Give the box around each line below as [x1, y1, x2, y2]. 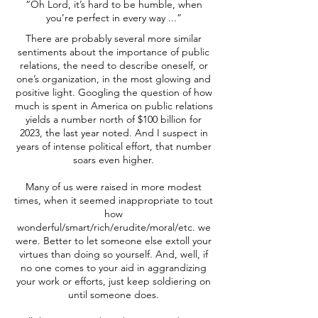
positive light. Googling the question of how [15, 86, 212, 99]
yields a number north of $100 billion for [26, 113, 202, 126]
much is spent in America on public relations [14, 99, 213, 112]
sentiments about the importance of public [18, 45, 209, 58]
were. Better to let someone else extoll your [16, 234, 212, 247]
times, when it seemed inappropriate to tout [14, 194, 213, 207]
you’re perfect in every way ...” [45, 11, 182, 24]
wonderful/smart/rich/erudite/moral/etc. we [16, 221, 211, 234]
